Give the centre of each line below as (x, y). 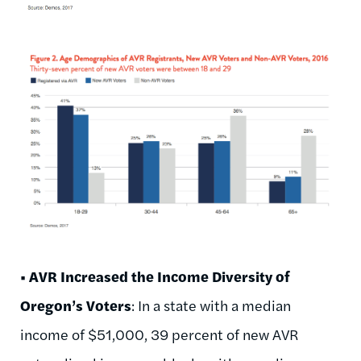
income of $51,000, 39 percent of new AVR (160, 334)
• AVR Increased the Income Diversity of (155, 276)
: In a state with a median (211, 305)
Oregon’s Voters (76, 305)
